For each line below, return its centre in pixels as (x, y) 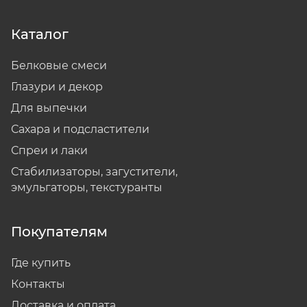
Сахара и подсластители (80, 130)
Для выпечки (49, 108)
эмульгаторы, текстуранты (87, 188)
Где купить (41, 263)
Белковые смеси (59, 66)
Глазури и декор (57, 87)
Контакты (38, 284)
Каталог (40, 35)
